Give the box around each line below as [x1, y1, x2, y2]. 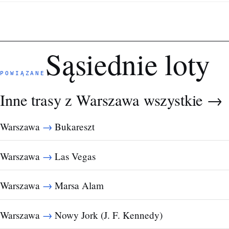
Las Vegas [52, 149, 96, 163]
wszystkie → [143, 89, 222, 111]
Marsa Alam [52, 179, 104, 192]
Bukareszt [52, 120, 95, 133]
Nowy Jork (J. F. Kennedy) [52, 208, 163, 221]
